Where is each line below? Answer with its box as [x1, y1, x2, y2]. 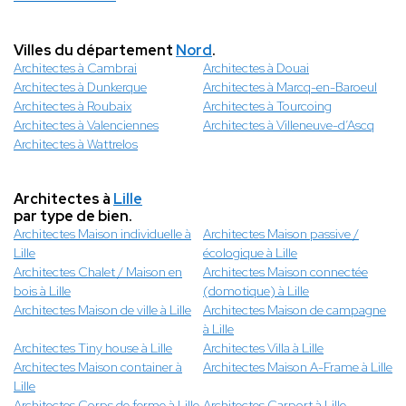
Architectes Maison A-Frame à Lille [203, 359, 392, 376]
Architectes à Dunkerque [14, 79, 147, 96]
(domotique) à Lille [203, 283, 309, 300]
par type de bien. [14, 207, 132, 227]
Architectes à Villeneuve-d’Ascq [203, 117, 374, 134]
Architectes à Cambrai [14, 60, 137, 77]
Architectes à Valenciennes [14, 117, 159, 134]
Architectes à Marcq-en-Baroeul [203, 79, 377, 96]
